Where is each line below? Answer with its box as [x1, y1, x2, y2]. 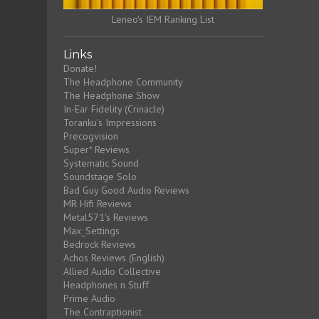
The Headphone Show [63, 88, 159, 102]
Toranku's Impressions [63, 115, 157, 129]
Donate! [63, 61, 97, 75]
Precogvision [63, 129, 118, 142]
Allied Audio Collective [63, 264, 161, 278]
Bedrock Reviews [63, 237, 136, 251]
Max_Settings [63, 224, 120, 237]
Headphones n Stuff [63, 278, 149, 291]
